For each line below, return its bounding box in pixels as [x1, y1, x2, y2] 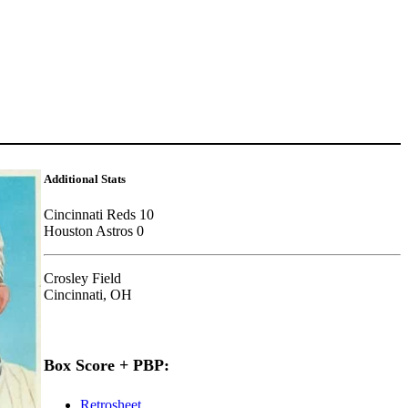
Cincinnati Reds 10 [44, 207, 155, 223]
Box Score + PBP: [44, 356, 170, 375]
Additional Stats [44, 171, 127, 186]
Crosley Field [44, 270, 122, 287]
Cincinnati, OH [44, 287, 133, 303]
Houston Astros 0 [44, 223, 148, 240]
